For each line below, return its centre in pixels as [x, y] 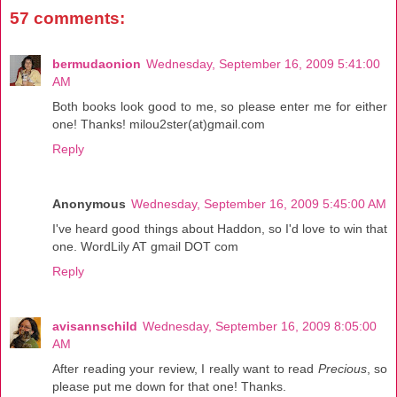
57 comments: [67, 18]
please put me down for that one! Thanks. [169, 386]
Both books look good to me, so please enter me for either [220, 106]
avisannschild [95, 326]
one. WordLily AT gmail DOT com [145, 246]
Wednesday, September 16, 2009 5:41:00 [263, 63]
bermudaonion [97, 63]
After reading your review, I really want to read [185, 368]
